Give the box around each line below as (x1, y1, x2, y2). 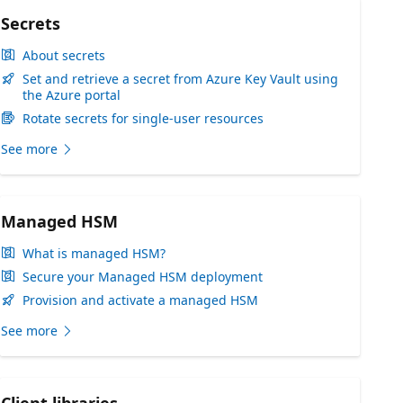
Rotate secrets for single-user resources (22, 110, 264, 127)
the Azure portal (22, 86, 121, 103)
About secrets (22, 47, 105, 64)
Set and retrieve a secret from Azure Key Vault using (22, 70, 338, 87)
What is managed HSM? (22, 245, 166, 262)
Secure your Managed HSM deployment (22, 268, 263, 285)
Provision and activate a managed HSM (22, 291, 258, 309)
